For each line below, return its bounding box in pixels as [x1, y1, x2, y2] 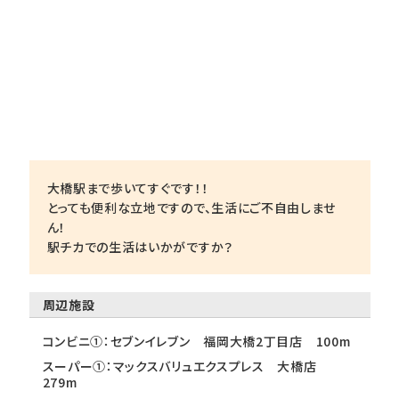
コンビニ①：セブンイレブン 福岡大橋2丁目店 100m [42, 332, 351, 351]
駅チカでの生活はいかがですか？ [46, 238, 233, 256]
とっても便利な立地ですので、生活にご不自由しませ [46, 199, 336, 217]
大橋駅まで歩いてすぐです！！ [46, 179, 209, 198]
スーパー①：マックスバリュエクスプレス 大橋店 [42, 357, 330, 376]
